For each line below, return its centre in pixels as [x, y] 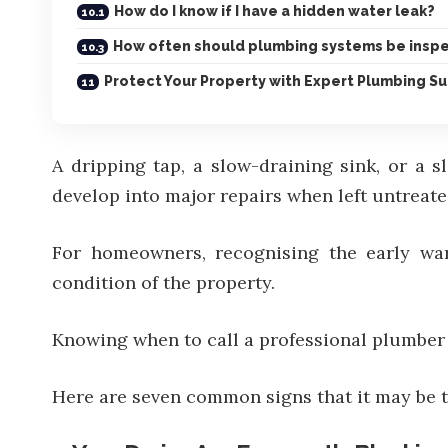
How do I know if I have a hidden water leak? [274, 11]
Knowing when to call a [155, 339]
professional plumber [352, 339]
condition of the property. [163, 282]
